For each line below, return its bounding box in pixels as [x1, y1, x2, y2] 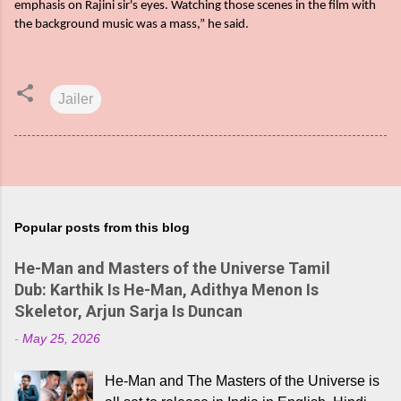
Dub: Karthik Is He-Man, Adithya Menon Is [14, 280, 319, 300]
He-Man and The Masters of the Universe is [105, 373, 380, 389]
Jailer [58, 91, 93, 107]
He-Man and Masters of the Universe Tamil [14, 259, 330, 278]
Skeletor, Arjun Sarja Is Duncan [14, 302, 243, 321]
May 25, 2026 [22, 331, 100, 346]
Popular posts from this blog [14, 220, 190, 235]
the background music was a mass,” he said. [14, 17, 249, 31]
